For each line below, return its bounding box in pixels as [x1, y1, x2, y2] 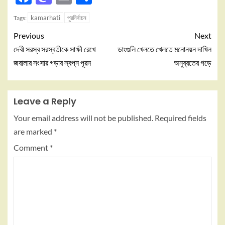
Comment [14, 143, 50, 152]
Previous [14, 31, 44, 40]
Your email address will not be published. [14, 113, 153, 123]
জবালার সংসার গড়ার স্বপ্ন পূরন [14, 58, 91, 67]
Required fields [155, 113, 206, 123]
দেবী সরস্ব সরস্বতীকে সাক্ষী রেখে [14, 44, 95, 54]
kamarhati [31, 14, 60, 22]
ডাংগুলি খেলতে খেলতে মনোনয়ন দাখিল [118, 44, 211, 54]
